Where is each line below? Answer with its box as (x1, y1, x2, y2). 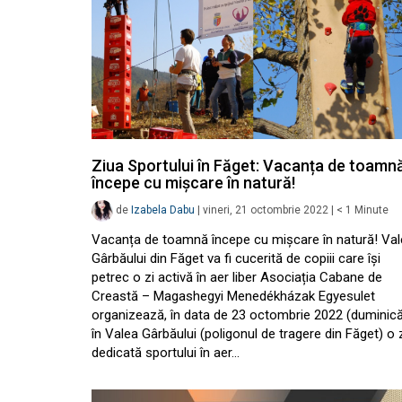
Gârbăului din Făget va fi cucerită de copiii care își (92, 250, 380, 267)
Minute (354, 204, 389, 217)
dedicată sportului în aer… (92, 345, 240, 361)
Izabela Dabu (131, 204, 195, 217)
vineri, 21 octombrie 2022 (203, 204, 328, 217)
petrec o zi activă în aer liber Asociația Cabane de (92, 269, 382, 285)
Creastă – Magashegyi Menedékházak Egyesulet (92, 288, 375, 304)
